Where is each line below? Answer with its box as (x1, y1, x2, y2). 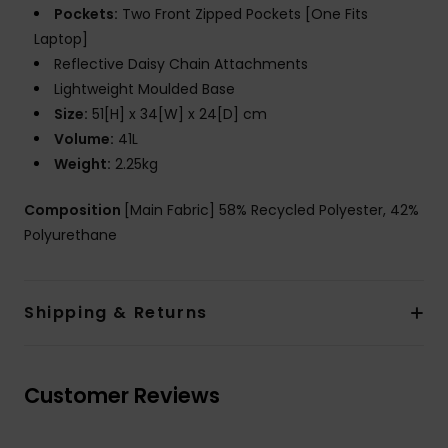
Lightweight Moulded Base (54, 79, 235, 100)
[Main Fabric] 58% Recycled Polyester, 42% (124, 200, 419, 221)
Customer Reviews (24, 381, 220, 411)
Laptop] (34, 29, 88, 50)
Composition (24, 200, 124, 221)
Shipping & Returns (24, 301, 208, 325)
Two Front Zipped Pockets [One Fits (118, 4, 368, 25)
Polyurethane (24, 225, 117, 246)
